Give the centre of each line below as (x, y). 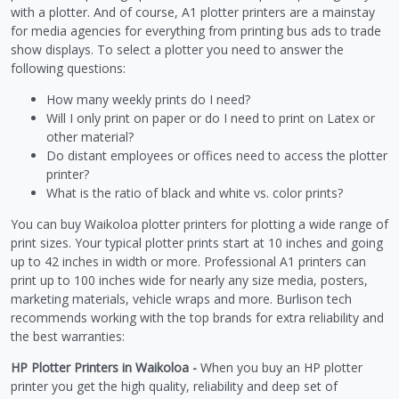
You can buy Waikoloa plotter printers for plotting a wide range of (199, 224)
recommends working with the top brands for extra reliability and (197, 317)
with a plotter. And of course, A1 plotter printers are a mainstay (193, 12)
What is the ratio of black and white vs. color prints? (195, 192)
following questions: (68, 68)
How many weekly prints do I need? (148, 99)
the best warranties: (68, 336)
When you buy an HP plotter (280, 367)
